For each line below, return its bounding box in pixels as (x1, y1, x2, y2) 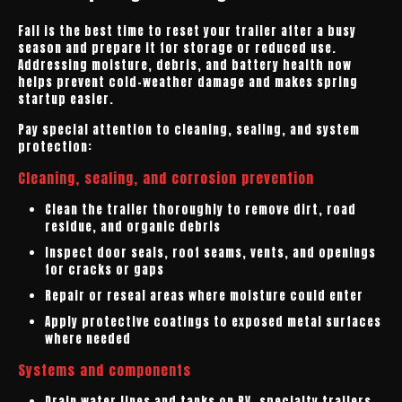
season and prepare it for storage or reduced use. (18, 39, 336, 57)
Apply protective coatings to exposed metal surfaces (45, 313, 381, 330)
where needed (45, 330, 131, 347)
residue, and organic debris (45, 218, 221, 235)
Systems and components (18, 360, 191, 380)
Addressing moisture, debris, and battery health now (18, 57, 352, 74)
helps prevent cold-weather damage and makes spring (18, 74, 358, 91)
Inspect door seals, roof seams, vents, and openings (45, 244, 376, 261)
